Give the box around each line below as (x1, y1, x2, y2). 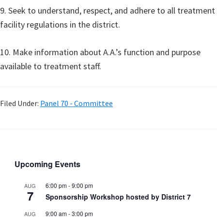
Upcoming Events (15, 158, 80, 170)
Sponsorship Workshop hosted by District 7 (46, 192, 191, 201)
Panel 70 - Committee (40, 98, 113, 108)
